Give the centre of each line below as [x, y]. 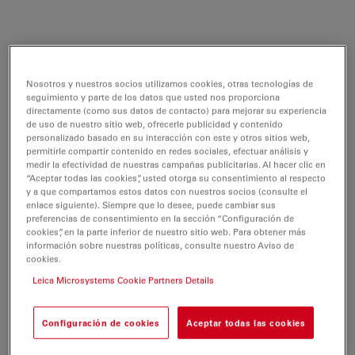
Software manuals [151, 89]
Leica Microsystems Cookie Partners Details [124, 280]
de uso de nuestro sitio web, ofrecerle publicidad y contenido [155, 124]
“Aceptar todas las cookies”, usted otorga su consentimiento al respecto [176, 177]
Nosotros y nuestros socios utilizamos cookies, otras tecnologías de [170, 83]
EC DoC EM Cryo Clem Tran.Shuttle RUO [198, 254]
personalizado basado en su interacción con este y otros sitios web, [168, 137]
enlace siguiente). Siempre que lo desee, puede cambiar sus [151, 204]
